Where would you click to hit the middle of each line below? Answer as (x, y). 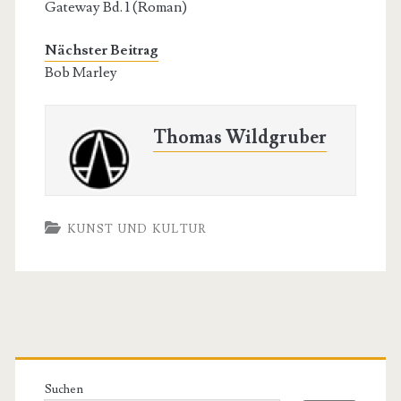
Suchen (64, 390)
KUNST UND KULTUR (137, 230)
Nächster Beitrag (101, 51)
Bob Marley (81, 73)
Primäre (78, 357)
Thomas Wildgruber (239, 138)
